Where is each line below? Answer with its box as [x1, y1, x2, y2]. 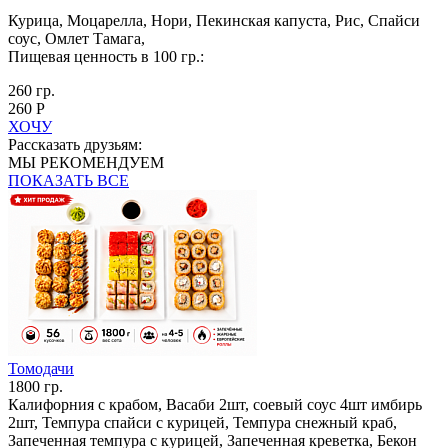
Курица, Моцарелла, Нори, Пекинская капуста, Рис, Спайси [8, 11, 420, 29]
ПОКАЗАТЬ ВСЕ [8, 171, 129, 189]
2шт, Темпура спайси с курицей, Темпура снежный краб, [8, 413, 397, 431]
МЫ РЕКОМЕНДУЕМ [8, 153, 164, 171]
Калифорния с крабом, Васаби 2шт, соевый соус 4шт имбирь [8, 395, 422, 413]
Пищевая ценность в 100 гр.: [8, 47, 204, 65]
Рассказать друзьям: [8, 135, 142, 153]
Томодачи [8, 359, 74, 377]
